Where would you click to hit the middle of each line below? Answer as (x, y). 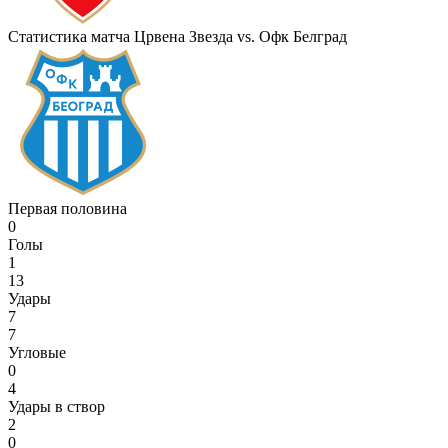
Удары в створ (56, 406)
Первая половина (67, 208)
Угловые (37, 352)
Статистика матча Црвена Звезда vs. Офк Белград (177, 36)
